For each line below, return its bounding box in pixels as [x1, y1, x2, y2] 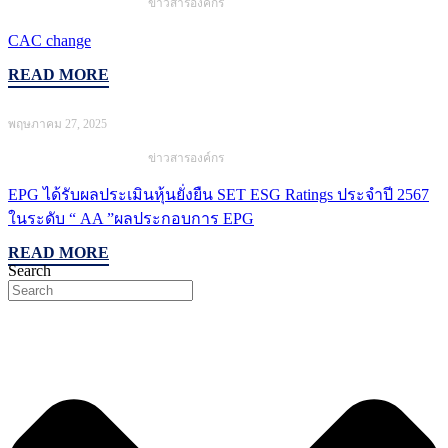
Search [8, 262, 51, 280]
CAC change [8, 31, 91, 49]
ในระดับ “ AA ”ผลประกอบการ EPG [8, 210, 254, 228]
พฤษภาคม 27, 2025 [8, 116, 107, 131]
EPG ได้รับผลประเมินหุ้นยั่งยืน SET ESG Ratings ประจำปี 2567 [8, 186, 429, 204]
